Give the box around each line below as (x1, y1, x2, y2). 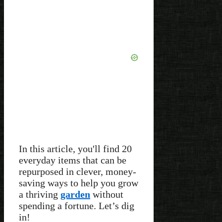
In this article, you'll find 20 (19, 143, 132, 154)
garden (60, 188, 90, 200)
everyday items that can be (19, 154, 126, 166)
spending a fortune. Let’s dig (19, 200, 134, 211)
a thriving (19, 188, 60, 200)
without (90, 188, 123, 200)
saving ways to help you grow (19, 177, 138, 188)
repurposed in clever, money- (19, 166, 136, 177)
